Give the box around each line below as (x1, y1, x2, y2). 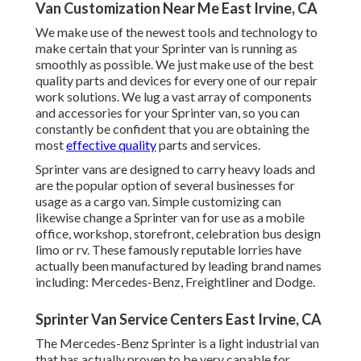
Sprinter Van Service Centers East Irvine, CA (35, 310, 322, 329)
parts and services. (156, 137, 260, 153)
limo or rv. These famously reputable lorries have (35, 242, 301, 258)
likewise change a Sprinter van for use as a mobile (35, 210, 305, 226)
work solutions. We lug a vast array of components (35, 89, 312, 105)
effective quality (66, 137, 156, 153)
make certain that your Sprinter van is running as (35, 40, 297, 56)
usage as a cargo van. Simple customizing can (35, 193, 281, 210)
